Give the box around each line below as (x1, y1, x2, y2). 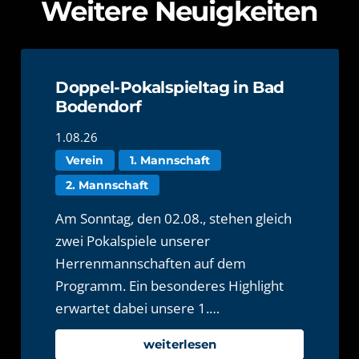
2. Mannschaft (66, 178, 149, 192)
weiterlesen (143, 336, 216, 352)
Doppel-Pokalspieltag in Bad (55, 76, 284, 97)
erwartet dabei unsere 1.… (55, 298, 220, 317)
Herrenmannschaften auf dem (55, 253, 247, 272)
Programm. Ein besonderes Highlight (55, 276, 284, 295)
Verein (66, 153, 104, 167)
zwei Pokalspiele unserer (55, 231, 211, 250)
